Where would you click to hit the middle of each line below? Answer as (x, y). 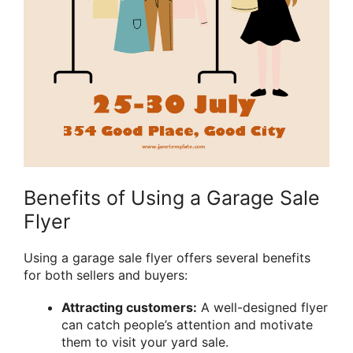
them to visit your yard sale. (145, 342)
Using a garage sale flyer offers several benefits (167, 258)
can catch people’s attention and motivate (187, 325)
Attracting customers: (129, 308)
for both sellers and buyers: (106, 275)
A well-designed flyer (262, 308)
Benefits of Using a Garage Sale (172, 198)
